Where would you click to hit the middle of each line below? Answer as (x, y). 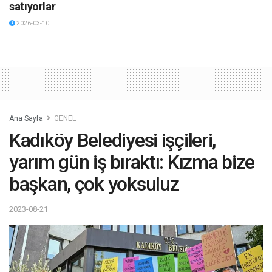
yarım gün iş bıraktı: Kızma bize (132, 162)
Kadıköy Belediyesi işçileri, (113, 140)
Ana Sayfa (26, 118)
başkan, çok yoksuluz (94, 184)
